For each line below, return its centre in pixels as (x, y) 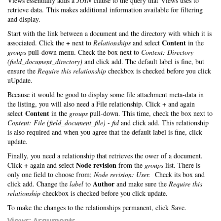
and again (181, 104)
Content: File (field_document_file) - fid (63, 123)
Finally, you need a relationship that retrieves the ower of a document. (105, 156)
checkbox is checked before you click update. (104, 193)
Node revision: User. (122, 174)
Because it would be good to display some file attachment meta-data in (106, 94)
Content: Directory (167, 52)
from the (130, 165)
